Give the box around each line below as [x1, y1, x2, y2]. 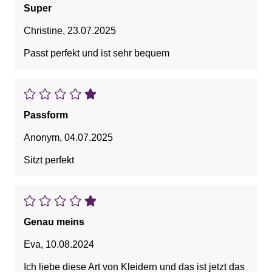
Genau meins [24, 217, 84, 228]
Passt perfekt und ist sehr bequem [24, 48, 169, 59]
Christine [24, 25, 63, 36]
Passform [24, 110, 68, 121]
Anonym [24, 132, 59, 143]
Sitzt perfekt [24, 155, 74, 166]
